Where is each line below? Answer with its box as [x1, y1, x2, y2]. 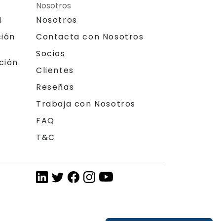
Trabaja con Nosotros [36, 98, 136, 110]
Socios [36, 48, 66, 60]
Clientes [36, 65, 74, 76]
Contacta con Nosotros [36, 31, 144, 43]
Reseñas [36, 81, 74, 93]
